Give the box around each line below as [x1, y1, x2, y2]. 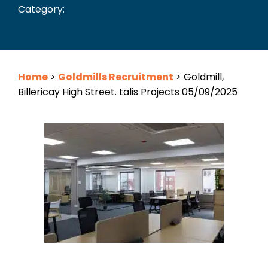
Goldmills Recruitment [58, 70, 173, 84]
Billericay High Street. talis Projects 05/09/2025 [18, 85, 237, 99]
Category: [18, 2, 65, 16]
